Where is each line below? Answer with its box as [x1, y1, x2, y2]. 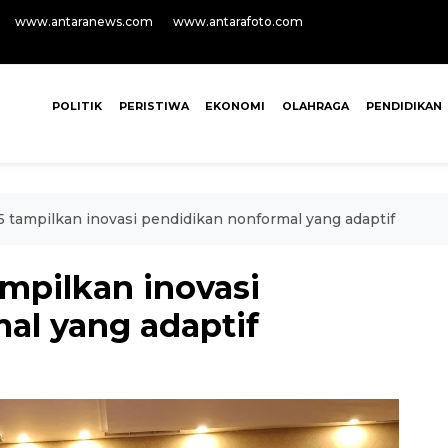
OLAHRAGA [282, 99, 350, 113]
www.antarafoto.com [173, 14, 303, 29]
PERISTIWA [118, 99, 189, 113]
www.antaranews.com [15, 14, 153, 29]
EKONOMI [205, 99, 266, 113]
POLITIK [51, 99, 102, 113]
